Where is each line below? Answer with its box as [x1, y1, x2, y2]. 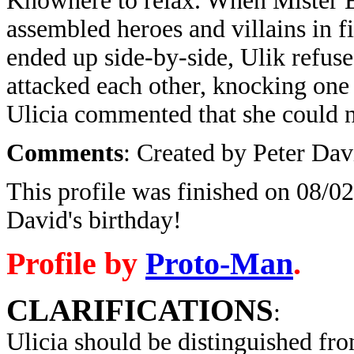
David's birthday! [6, 206, 182, 234]
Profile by [6, 246, 145, 281]
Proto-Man [145, 246, 293, 281]
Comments [6, 139, 123, 167]
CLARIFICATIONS [6, 293, 273, 327]
